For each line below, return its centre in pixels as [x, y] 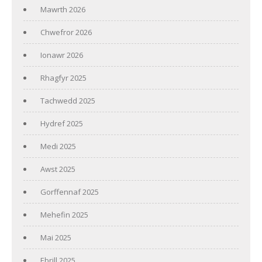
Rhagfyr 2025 [63, 77]
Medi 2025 [58, 146]
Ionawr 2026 [62, 55]
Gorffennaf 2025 [70, 192]
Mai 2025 [56, 237]
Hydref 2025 [62, 123]
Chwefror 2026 [66, 32]
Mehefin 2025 [64, 214]
